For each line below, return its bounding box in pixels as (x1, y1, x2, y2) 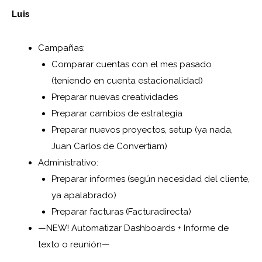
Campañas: (38, 43, 85, 54)
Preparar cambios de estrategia (51, 108, 182, 119)
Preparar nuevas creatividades (51, 92, 178, 103)
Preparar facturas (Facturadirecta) (51, 206, 191, 218)
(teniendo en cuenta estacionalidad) (51, 75, 203, 87)
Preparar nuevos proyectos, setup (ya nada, (51, 125, 233, 136)
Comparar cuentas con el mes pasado (51, 59, 212, 70)
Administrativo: (38, 157, 98, 168)
